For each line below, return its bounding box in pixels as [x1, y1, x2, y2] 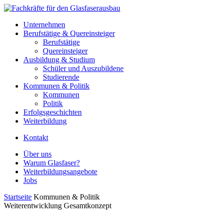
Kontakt [23, 133, 48, 142]
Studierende [43, 73, 79, 81]
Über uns [23, 150, 52, 158]
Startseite [4, 193, 32, 201]
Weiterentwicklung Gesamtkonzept [4, 201, 111, 210]
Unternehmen [23, 20, 65, 29]
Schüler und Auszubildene [43, 64, 124, 73]
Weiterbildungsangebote [23, 167, 97, 176]
